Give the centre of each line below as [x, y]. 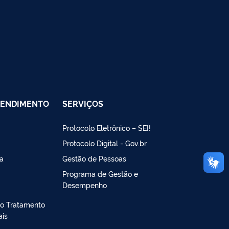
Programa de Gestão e [100, 173]
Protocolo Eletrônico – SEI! [106, 127]
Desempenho [84, 185]
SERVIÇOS [83, 103]
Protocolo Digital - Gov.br [104, 143]
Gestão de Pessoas [94, 158]
